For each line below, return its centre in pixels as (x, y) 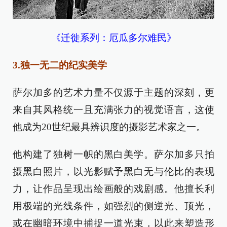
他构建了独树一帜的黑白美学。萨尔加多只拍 (113, 155)
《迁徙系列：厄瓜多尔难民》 (113, 38)
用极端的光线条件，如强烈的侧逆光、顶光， (113, 206)
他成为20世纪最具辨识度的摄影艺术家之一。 (109, 127)
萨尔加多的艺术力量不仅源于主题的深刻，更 (113, 93)
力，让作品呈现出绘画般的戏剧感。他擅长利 (113, 189)
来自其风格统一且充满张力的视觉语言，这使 (113, 110)
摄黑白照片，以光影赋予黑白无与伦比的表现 (113, 172)
